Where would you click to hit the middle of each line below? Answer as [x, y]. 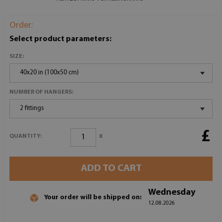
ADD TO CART [111, 168]
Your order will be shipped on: [93, 198]
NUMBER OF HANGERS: [41, 92]
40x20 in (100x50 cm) [49, 72]
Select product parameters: [60, 39]
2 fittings [32, 108]
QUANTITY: [26, 137]
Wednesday [172, 192]
